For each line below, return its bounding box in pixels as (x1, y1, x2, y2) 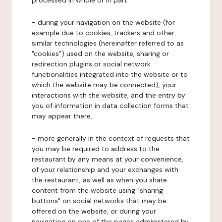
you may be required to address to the (32, 144, 160, 153)
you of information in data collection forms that (32, 101, 189, 110)
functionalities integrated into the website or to (32, 70, 188, 79)
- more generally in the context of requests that (32, 134, 190, 143)
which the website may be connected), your (32, 80, 176, 89)
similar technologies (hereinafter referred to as (32, 39, 184, 48)
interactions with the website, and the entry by (32, 91, 185, 100)
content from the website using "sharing (32, 186, 163, 195)
